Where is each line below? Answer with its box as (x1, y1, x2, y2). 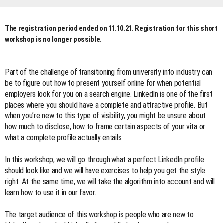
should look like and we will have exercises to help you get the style (5, 165, 205, 175)
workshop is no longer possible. (5, 34, 102, 44)
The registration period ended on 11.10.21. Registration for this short (5, 23, 218, 33)
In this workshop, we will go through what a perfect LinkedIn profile (5, 154, 204, 164)
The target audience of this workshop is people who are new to (5, 209, 194, 219)
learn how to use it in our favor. (5, 187, 96, 197)
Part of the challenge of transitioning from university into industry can (5, 67, 212, 77)
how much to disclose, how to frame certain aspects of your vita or (5, 121, 205, 131)
